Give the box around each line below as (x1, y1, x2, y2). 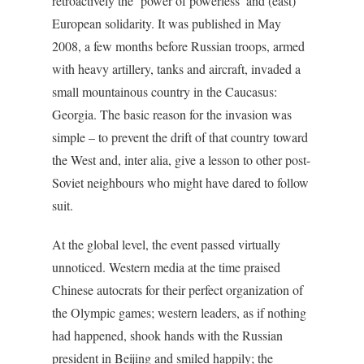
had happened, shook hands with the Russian (52, 327, 283, 344)
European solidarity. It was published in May (52, 15, 281, 32)
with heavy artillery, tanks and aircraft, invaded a (52, 60, 301, 78)
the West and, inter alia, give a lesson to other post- (52, 151, 310, 169)
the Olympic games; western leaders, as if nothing (52, 304, 306, 322)
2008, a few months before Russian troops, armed (52, 37, 305, 55)
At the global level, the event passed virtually (52, 236, 280, 253)
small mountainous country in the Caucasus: (52, 83, 277, 101)
